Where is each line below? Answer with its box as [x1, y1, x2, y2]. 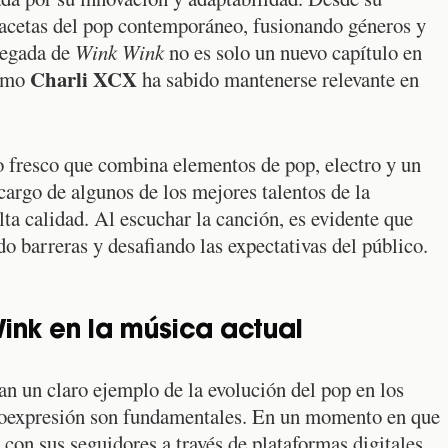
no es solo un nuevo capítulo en [164, 38, 422, 67]
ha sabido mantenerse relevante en [137, 65, 419, 94]
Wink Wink [75, 38, 164, 67]
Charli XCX [30, 64, 137, 95]
